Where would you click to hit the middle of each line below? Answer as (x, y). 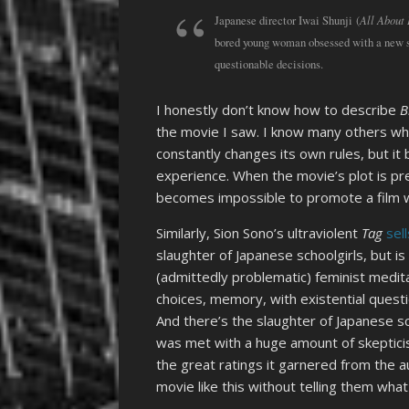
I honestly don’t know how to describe (278, 110)
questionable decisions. (269, 64)
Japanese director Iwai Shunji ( (287, 20)
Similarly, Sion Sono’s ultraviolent (259, 233)
